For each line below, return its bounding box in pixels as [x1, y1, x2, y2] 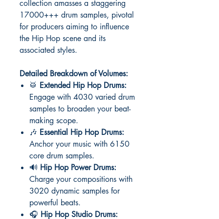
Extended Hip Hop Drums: [40, 80, 127, 90]
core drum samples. [29, 151, 94, 161]
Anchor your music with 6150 [29, 139, 130, 149]
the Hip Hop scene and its [20, 33, 106, 44]
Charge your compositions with [29, 174, 132, 184]
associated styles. [20, 45, 77, 55]
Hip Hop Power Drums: [40, 162, 116, 173]
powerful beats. [29, 197, 81, 208]
